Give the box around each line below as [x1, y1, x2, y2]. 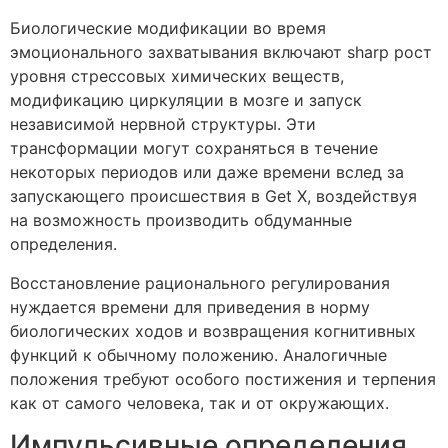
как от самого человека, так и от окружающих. [10, 392, 389, 413]
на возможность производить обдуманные [10, 210, 352, 231]
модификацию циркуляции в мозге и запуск [10, 90, 362, 111]
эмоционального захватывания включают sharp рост [10, 42, 432, 63]
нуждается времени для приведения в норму [10, 296, 370, 317]
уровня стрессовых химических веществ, [10, 66, 344, 87]
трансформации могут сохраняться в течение [10, 138, 378, 159]
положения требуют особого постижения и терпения [10, 368, 436, 389]
